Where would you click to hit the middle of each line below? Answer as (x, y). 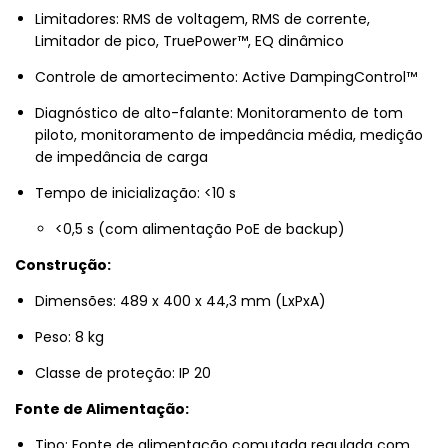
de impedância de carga (121, 157)
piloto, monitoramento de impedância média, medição (229, 135)
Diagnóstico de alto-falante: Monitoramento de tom (219, 113)
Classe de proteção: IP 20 (123, 373)
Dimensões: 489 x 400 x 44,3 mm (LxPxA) (180, 301)
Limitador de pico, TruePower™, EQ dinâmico (189, 41)
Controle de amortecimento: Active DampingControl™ (226, 77)
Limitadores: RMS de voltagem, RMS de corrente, (202, 19)
